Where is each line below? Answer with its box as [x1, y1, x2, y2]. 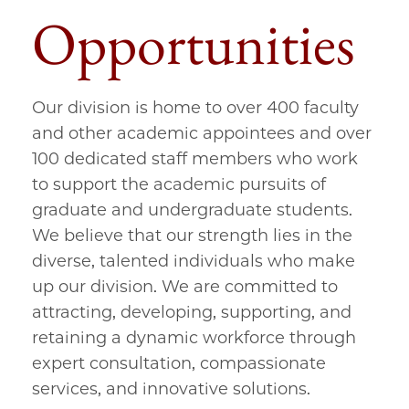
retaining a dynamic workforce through [32, 328, 356, 348]
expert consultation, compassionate [32, 353, 326, 373]
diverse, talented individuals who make [32, 251, 355, 271]
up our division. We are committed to [32, 277, 338, 297]
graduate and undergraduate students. [32, 200, 352, 220]
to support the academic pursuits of [32, 174, 326, 194]
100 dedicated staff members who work [32, 149, 358, 169]
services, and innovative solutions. [32, 379, 310, 399]
